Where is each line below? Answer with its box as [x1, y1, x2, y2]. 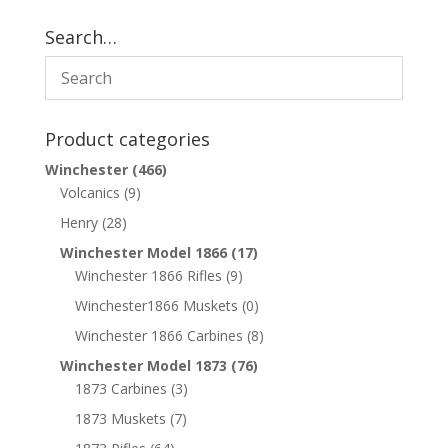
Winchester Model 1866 [59, 243, 227, 263]
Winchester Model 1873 [59, 356, 227, 376]
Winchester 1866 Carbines [74, 326, 243, 346]
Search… [44, 25, 117, 50]
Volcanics [59, 183, 120, 203]
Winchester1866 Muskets [74, 296, 238, 316]
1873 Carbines [74, 379, 167, 399]
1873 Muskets [74, 409, 166, 429]
